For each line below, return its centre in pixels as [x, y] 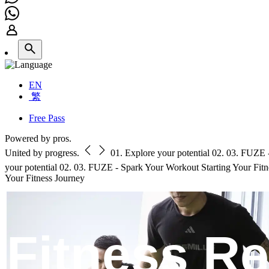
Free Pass [47, 118]
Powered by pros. [38, 138]
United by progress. [42, 153]
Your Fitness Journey [45, 178]
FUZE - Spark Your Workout [144, 167]
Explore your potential [167, 153]
